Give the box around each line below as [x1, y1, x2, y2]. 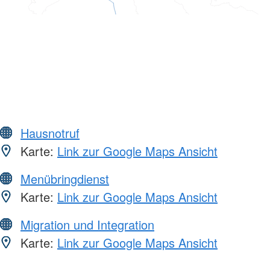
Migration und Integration [20, 215, 154, 233]
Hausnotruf [20, 124, 80, 142]
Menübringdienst [20, 169, 109, 187]
